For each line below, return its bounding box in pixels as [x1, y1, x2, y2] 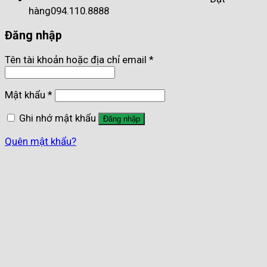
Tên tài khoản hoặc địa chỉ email [5, 54, 149, 66]
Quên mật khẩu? [5, 135, 76, 147]
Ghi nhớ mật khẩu [19, 111, 96, 124]
